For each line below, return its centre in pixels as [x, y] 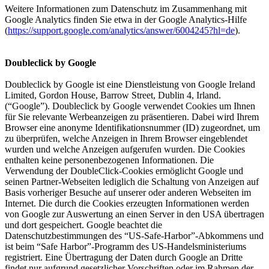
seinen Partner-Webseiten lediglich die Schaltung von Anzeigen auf [132, 182]
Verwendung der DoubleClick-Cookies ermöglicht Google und [124, 171]
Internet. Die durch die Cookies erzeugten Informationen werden [127, 203]
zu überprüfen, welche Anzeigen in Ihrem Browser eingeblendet [126, 138]
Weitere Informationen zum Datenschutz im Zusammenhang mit [126, 9]
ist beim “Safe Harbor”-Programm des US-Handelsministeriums [125, 246]
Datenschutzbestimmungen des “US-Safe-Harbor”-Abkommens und [134, 236]
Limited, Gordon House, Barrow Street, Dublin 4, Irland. [113, 95]
